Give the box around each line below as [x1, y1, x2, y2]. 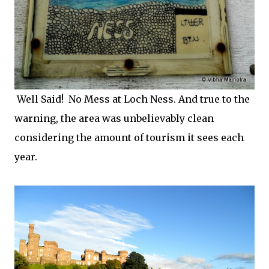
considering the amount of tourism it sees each [14, 131, 244, 144]
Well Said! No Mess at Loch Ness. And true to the [14, 92, 250, 105]
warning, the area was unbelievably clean [14, 112, 214, 124]
